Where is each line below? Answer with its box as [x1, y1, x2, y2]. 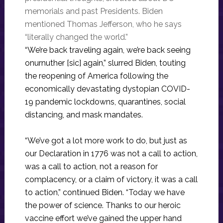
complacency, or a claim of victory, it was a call [24, 174, 198, 184]
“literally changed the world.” [24, 32, 128, 42]
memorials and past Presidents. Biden [24, 6, 163, 16]
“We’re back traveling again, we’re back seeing [24, 45, 191, 55]
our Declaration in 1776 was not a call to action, [24, 148, 198, 158]
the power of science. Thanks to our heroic [24, 200, 181, 210]
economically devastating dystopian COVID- [24, 84, 190, 94]
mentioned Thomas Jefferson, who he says [24, 19, 182, 29]
